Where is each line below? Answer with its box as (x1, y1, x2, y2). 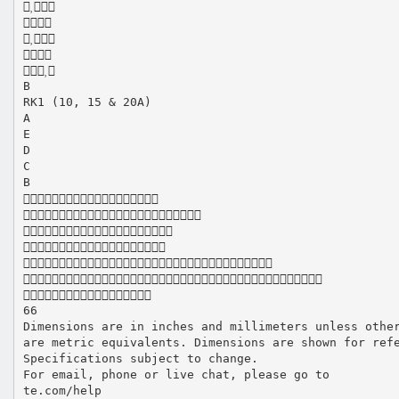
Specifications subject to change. (22, 351, 258, 365)
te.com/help (22, 383, 102, 397)
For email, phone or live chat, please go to (22, 367, 330, 381)
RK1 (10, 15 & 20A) (22, 94, 151, 109)
